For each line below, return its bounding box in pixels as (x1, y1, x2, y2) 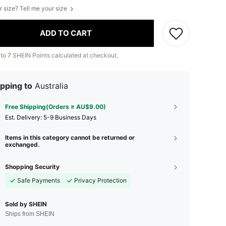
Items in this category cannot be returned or (5, 133, 135, 141)
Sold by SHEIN (5, 200, 47, 208)
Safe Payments (17, 176, 60, 184)
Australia (35, 80, 68, 91)
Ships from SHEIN (5, 210, 54, 217)
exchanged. (5, 140, 40, 148)
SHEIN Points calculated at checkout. (11, 51, 118, 59)
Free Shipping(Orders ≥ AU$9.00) (5, 102, 106, 110)
